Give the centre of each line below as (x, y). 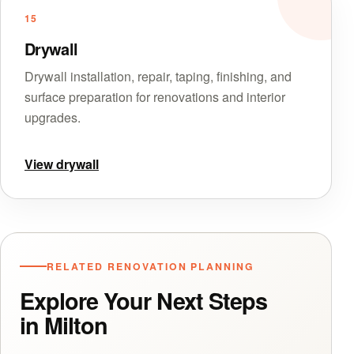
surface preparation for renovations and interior (155, 96)
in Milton (64, 325)
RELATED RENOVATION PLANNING (151, 266)
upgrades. (53, 117)
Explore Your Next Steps (143, 300)
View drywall (62, 164)
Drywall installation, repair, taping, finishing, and (158, 76)
